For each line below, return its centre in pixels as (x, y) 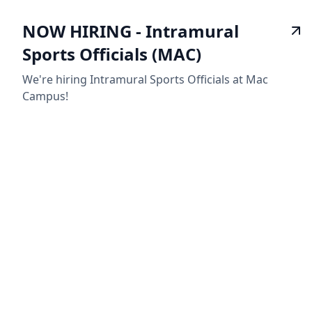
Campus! (45, 96)
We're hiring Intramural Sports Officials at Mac (145, 80)
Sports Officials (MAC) (112, 54)
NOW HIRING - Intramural (131, 31)
